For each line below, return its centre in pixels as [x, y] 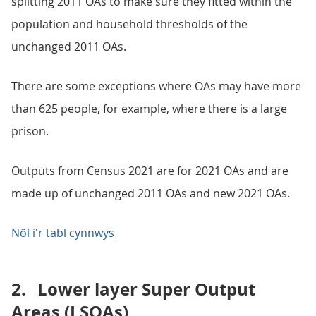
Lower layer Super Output [146, 289]
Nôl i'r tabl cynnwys [63, 233]
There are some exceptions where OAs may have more [156, 86]
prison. [30, 131]
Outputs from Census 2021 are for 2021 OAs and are [150, 171]
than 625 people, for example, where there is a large [149, 109]
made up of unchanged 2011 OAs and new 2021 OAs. [151, 193]
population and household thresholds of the [129, 24]
